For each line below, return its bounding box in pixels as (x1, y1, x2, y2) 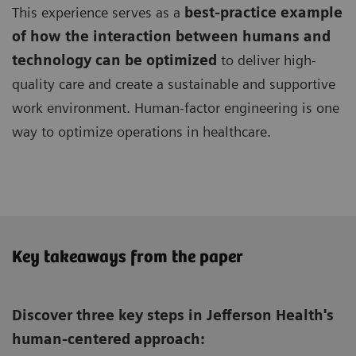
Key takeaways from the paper (12, 248, 243, 268)
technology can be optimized (12, 52, 217, 69)
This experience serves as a (12, 4, 184, 21)
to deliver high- (217, 52, 316, 69)
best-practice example (184, 4, 342, 21)
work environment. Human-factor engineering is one (12, 99, 339, 117)
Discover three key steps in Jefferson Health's (12, 307, 334, 324)
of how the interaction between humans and (12, 28, 331, 45)
